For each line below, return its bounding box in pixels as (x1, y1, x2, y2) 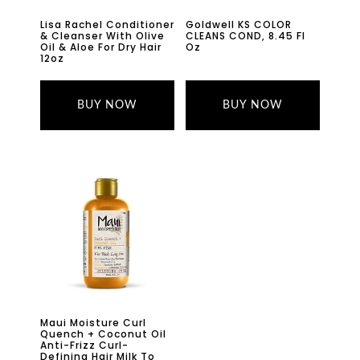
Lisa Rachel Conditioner (40, 18, 174, 32)
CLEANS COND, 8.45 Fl (185, 29, 305, 43)
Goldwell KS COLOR (185, 18, 292, 32)
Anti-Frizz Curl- (40, 338, 129, 353)
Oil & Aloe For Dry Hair (40, 40, 162, 55)
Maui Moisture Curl (40, 316, 146, 330)
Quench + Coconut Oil (40, 327, 166, 342)
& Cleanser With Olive (40, 29, 165, 43)
